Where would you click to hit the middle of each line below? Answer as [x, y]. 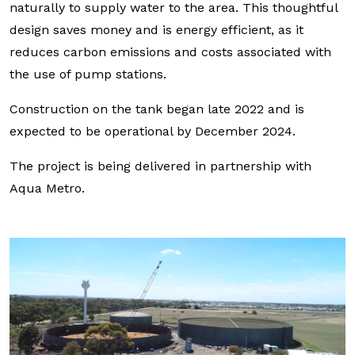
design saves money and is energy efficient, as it [157, 30]
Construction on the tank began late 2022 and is [157, 109]
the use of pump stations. [88, 74]
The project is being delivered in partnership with [160, 166]
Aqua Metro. [47, 188]
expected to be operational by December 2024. [153, 131]
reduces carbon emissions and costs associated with [170, 52]
